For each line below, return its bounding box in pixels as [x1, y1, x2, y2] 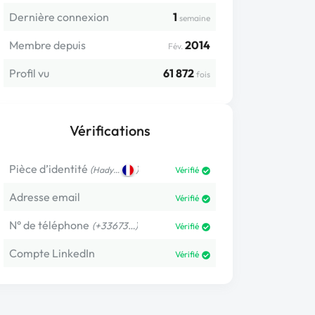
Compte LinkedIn [9, 246, 95, 260]
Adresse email [9, 190, 80, 204]
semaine [179, 13, 210, 23]
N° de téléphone [9, 218, 89, 232]
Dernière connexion [9, 10, 109, 24]
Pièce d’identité [9, 162, 88, 176]
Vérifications [69, 122, 150, 139]
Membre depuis [9, 38, 86, 52]
